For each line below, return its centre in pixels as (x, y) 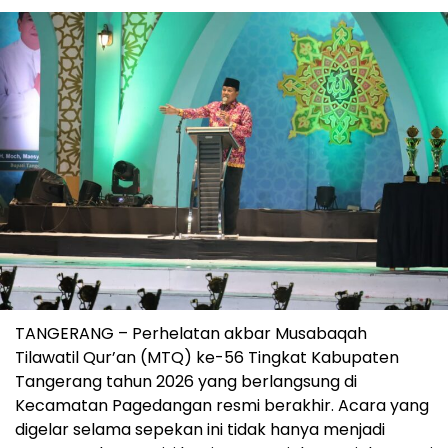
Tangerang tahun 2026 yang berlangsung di (186, 382)
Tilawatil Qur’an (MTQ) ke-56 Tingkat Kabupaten (207, 358)
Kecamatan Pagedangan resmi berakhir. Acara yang (222, 406)
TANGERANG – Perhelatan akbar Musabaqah (191, 334)
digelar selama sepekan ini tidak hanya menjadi (200, 430)
